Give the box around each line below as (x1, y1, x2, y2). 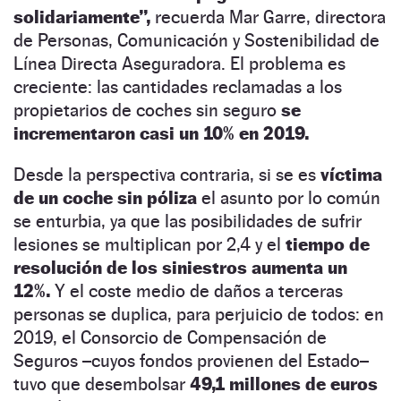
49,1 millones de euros (190, 372, 378, 395)
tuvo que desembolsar (13, 372, 190, 395)
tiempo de (286, 233, 370, 255)
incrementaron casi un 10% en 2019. (13, 122, 309, 144)
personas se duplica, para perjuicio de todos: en (13, 303, 384, 325)
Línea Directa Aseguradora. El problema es (13, 52, 346, 74)
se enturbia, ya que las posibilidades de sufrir (13, 209, 362, 232)
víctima (320, 163, 382, 185)
